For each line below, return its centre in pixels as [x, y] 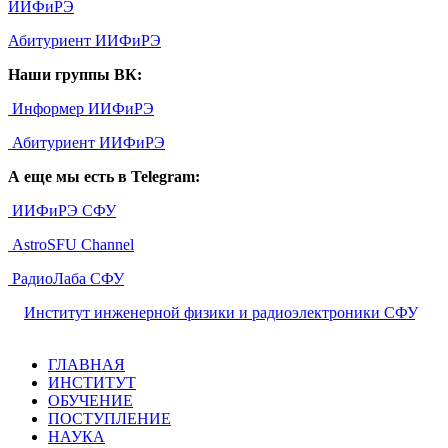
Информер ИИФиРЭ [81, 108]
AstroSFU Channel [71, 244]
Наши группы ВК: [75, 74]
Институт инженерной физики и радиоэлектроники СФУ [219, 312]
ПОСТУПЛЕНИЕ [109, 418]
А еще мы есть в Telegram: [104, 176]
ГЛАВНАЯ [86, 364]
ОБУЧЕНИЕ [90, 400]
